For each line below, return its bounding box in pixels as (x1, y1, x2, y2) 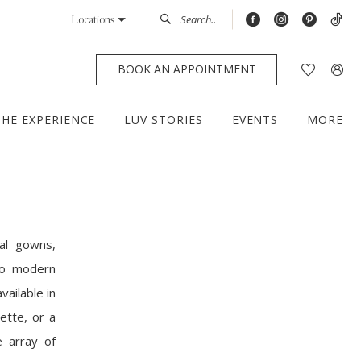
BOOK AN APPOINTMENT (117, 61, 256, 77)
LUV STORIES (124, 112, 203, 128)
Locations (71, 14, 114, 26)
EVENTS (231, 112, 279, 128)
